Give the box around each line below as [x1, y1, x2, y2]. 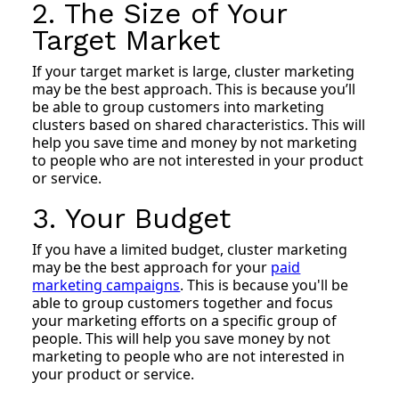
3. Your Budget [32, 200, 232, 235]
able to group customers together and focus [32, 292, 334, 313]
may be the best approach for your [32, 256, 272, 277]
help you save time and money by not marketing [32, 132, 358, 152]
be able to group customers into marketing [32, 96, 325, 117]
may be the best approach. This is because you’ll [32, 78, 356, 99]
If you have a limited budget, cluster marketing [32, 239, 348, 259]
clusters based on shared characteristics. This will [32, 114, 366, 134]
